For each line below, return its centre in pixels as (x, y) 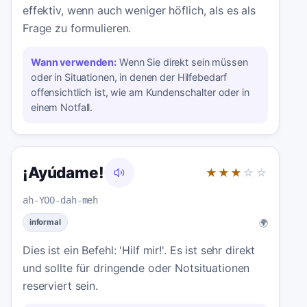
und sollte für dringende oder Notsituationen (136, 268)
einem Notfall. (62, 107)
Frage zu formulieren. (77, 28)
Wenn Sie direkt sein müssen (183, 62)
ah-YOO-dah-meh (61, 200)
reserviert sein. (60, 285)
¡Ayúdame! (63, 172)
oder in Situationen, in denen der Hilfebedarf (129, 77)
